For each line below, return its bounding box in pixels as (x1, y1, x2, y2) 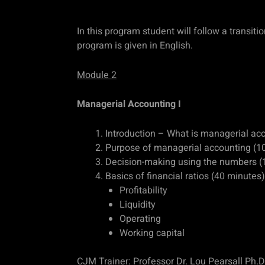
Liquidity (119, 197, 156, 212)
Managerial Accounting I (77, 97, 181, 112)
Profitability (119, 183, 167, 198)
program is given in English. (77, 38, 193, 53)
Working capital (119, 225, 185, 240)
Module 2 (77, 67, 117, 82)
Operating (119, 211, 161, 226)
